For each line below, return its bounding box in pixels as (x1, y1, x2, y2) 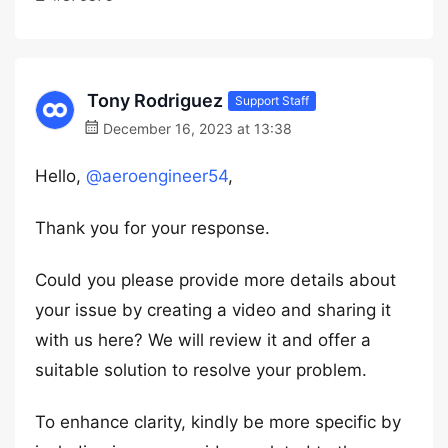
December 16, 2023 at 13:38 (99, 120, 292, 137)
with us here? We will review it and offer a (35, 330, 371, 350)
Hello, (35, 166, 86, 186)
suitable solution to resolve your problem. (35, 360, 367, 380)
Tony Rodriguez (87, 90, 223, 111)
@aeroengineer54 (86, 166, 228, 186)
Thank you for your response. (35, 218, 270, 238)
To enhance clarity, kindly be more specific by (35, 412, 401, 432)
